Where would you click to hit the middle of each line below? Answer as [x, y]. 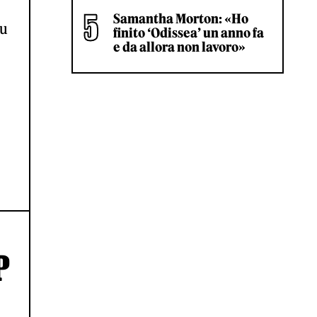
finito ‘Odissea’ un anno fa [189, 33]
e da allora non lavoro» [179, 47]
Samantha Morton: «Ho [181, 19]
